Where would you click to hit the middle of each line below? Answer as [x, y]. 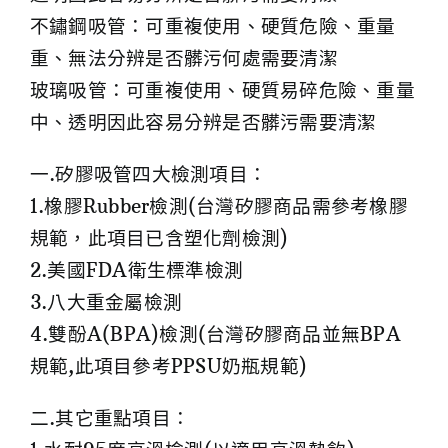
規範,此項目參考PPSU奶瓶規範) [169, 367]
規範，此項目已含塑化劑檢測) [159, 239]
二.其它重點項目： [110, 419]
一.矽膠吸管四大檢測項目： [149, 175]
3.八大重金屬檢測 [106, 303]
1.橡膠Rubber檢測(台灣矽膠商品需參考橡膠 [219, 207]
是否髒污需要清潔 [299, 123]
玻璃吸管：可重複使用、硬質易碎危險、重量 [222, 91]
